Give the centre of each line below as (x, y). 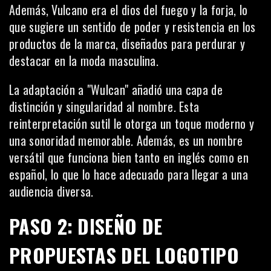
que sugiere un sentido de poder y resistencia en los (132, 27)
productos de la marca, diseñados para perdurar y (127, 44)
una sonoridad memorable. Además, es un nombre (126, 140)
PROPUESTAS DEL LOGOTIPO (124, 255)
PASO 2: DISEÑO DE (86, 226)
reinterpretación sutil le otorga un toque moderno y (132, 123)
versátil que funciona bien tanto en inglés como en (129, 157)
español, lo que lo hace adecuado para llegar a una (129, 174)
